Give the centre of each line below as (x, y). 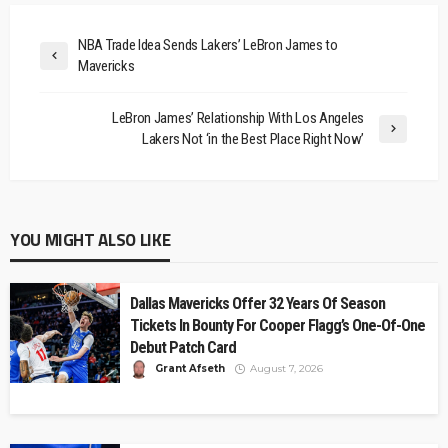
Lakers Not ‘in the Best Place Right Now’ (253, 139)
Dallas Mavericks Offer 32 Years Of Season (257, 304)
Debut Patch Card (183, 348)
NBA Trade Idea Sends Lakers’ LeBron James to (208, 45)
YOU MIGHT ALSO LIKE (90, 240)
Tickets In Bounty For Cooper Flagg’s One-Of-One (277, 326)
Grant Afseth (190, 369)
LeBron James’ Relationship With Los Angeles (237, 118)
